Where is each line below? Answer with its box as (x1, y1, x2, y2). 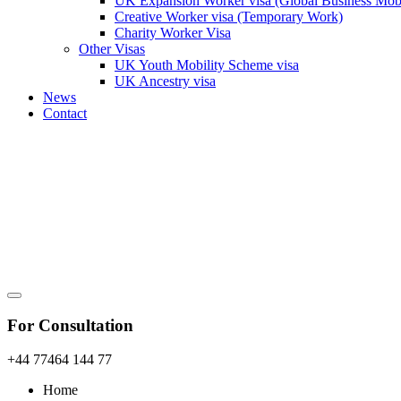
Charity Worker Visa (115, 25, 231, 40)
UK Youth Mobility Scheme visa (115, 57, 299, 73)
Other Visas (79, 41, 145, 56)
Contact (43, 106, 87, 121)
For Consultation (7, 315, 133, 335)
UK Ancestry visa (115, 73, 216, 89)
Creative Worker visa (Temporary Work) (115, 9, 343, 24)
